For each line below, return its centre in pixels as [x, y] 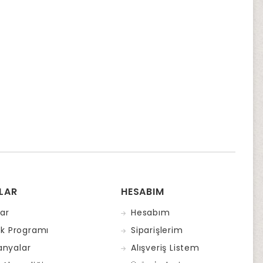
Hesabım [151, 213]
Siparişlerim [157, 230]
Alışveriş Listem [165, 248]
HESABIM [143, 192]
